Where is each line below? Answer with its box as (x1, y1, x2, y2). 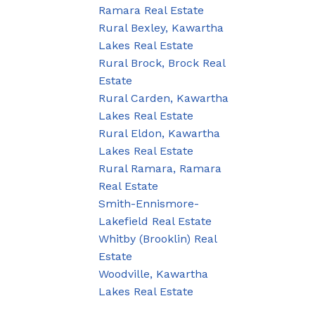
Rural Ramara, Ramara (98, 161, 222, 175)
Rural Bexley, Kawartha (98, 20, 224, 34)
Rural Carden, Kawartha (98, 91, 229, 105)
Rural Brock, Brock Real (98, 56, 226, 70)
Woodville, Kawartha (98, 266, 209, 281)
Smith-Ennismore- (98, 196, 200, 210)
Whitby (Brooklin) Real (98, 231, 217, 245)
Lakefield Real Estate (98, 214, 212, 228)
